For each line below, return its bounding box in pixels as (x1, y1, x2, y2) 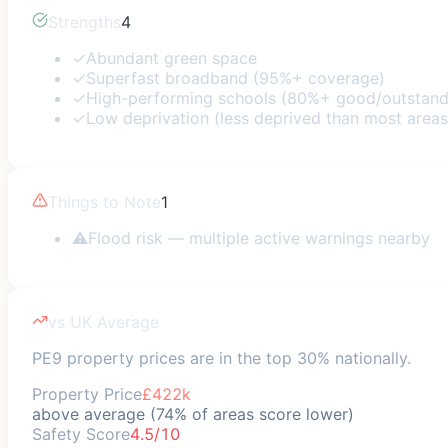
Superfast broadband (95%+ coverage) (86, 67, 385, 88)
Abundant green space (86, 47, 257, 68)
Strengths (48, 11, 121, 32)
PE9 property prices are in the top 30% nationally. (32, 347, 411, 368)
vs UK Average (48, 311, 159, 332)
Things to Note (48, 191, 161, 212)
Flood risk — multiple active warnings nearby (88, 227, 430, 248)
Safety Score (32, 423, 130, 444)
